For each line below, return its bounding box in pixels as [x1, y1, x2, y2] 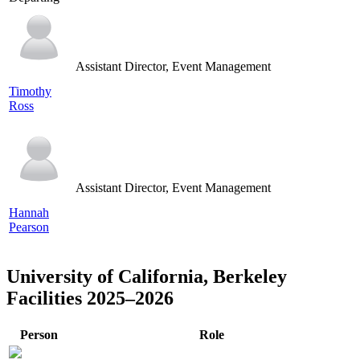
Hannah [9, 206, 49, 220]
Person [20, 327, 58, 342]
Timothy [9, 84, 51, 99]
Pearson [9, 220, 49, 235]
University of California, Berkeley [6, 266, 287, 288]
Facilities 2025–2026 [6, 288, 174, 309]
